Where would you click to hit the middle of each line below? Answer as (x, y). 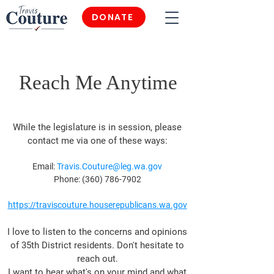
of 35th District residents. (64, 245)
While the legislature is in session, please (97, 127)
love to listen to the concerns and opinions (98, 232)
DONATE (113, 17)
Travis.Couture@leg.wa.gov (109, 166)
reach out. (97, 259)
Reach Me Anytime (98, 83)
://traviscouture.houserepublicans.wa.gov (107, 205)
